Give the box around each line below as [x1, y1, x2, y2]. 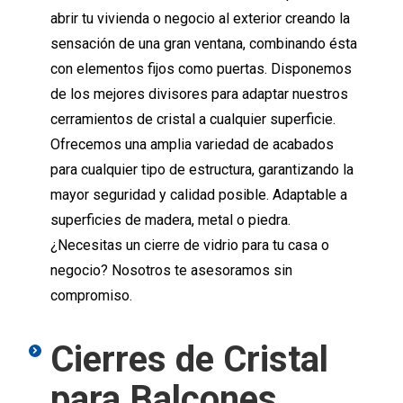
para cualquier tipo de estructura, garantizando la [49, 161, 354, 179]
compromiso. [49, 287, 132, 305]
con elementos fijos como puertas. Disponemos [49, 60, 352, 78]
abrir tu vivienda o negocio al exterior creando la [49, 10, 350, 28]
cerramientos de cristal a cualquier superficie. [49, 111, 336, 129]
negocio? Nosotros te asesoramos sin [49, 262, 292, 280]
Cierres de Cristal [49, 338, 328, 381]
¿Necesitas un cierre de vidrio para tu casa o [49, 237, 329, 255]
